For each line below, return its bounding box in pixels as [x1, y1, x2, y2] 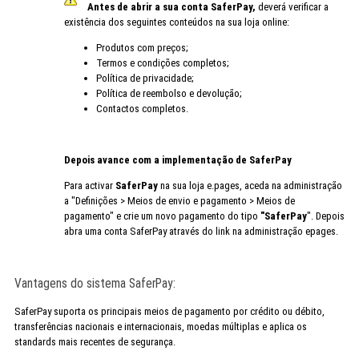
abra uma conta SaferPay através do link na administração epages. [63, 224, 338, 237]
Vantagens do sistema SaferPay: [14, 276, 175, 291]
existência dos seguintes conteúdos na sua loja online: [63, 15, 289, 28]
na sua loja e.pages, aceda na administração [157, 179, 342, 192]
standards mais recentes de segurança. [14, 335, 175, 348]
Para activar [63, 179, 115, 192]
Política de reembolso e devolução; [95, 87, 242, 99]
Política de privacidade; [95, 71, 194, 84]
